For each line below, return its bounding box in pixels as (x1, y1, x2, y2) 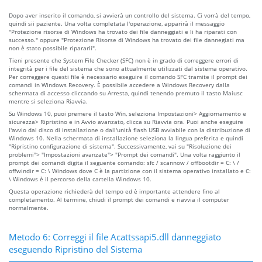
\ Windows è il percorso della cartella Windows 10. (9, 174, 151, 183)
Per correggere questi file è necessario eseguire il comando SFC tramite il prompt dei (9, 72, 247, 81)
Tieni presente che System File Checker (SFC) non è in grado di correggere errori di (9, 56, 239, 64)
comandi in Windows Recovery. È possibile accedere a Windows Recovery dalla (9, 80, 230, 89)
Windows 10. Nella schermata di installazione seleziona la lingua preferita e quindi (9, 133, 243, 142)
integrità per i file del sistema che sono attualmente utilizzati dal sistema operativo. (9, 64, 247, 73)
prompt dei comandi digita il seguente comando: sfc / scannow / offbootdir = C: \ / (9, 158, 239, 167)
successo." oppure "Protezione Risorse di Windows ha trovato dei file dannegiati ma (9, 35, 244, 44)
